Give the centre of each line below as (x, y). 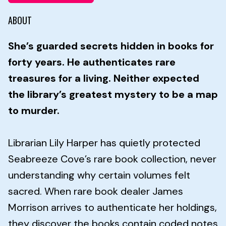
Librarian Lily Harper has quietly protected (104, 143)
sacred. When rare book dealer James (96, 191)
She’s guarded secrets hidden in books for (111, 46)
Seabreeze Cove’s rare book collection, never (112, 159)
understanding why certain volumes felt (99, 175)
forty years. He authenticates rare (92, 62)
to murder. (34, 110)
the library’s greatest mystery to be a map (113, 94)
